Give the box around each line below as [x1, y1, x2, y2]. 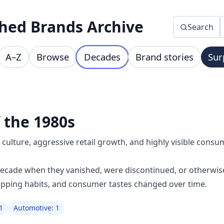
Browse [36, 50, 69, 63]
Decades [83, 50, 120, 63]
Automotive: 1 [13, 203, 59, 213]
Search [187, 21, 214, 32]
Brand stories [135, 50, 193, 63]
